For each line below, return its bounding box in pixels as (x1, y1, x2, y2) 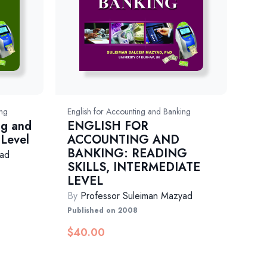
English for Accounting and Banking (67, 105, 191, 118)
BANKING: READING (67, 145, 188, 163)
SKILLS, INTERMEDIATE (67, 159, 201, 176)
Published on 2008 (67, 205, 138, 216)
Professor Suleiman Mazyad (80, 189, 193, 203)
